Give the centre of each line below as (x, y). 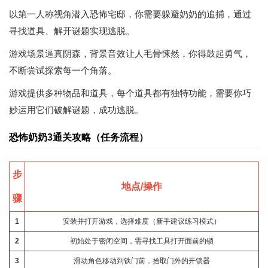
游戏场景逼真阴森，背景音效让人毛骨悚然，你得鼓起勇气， (130, 54)
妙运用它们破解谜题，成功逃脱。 (76, 110)
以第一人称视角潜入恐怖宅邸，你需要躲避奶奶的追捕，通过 (130, 14)
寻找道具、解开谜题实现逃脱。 (72, 31)
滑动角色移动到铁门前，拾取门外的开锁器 (142, 261)
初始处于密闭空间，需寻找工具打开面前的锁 (142, 241)
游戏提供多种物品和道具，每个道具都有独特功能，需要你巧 (130, 93)
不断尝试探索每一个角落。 (63, 70)
